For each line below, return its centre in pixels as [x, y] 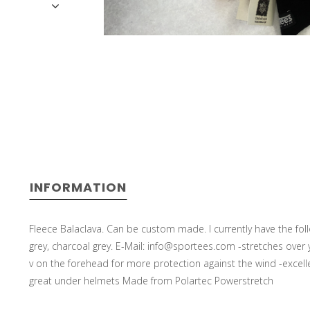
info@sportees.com [191, 246]
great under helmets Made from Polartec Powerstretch [151, 281]
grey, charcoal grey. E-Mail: [88, 246]
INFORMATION [78, 187]
